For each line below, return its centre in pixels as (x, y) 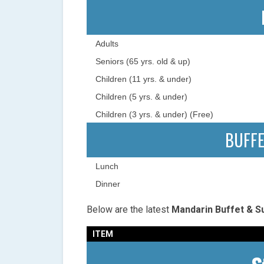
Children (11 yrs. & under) (143, 79)
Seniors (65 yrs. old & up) (143, 62)
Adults (107, 44)
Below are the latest (128, 210)
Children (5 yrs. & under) (141, 97)
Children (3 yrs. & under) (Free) (154, 115)
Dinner (108, 184)
